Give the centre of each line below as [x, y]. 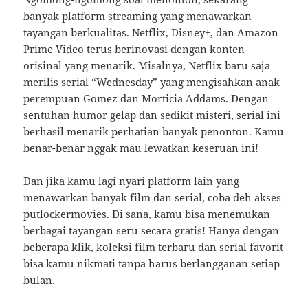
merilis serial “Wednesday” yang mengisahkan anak [152, 82]
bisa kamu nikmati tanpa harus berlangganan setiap [152, 264]
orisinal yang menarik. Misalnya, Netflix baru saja [147, 66]
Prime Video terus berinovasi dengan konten [134, 49]
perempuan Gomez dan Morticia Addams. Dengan [146, 99]
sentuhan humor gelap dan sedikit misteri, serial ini [152, 115]
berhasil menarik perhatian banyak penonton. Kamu [154, 132]
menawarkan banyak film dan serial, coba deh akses [153, 198]
